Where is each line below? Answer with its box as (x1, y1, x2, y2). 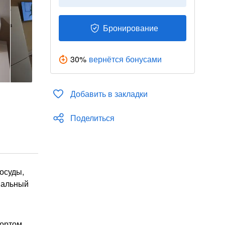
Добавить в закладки (70, 88, 148, 99)
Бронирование (103, 22, 158, 34)
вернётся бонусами (89, 53, 162, 65)
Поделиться (70, 112, 115, 124)
